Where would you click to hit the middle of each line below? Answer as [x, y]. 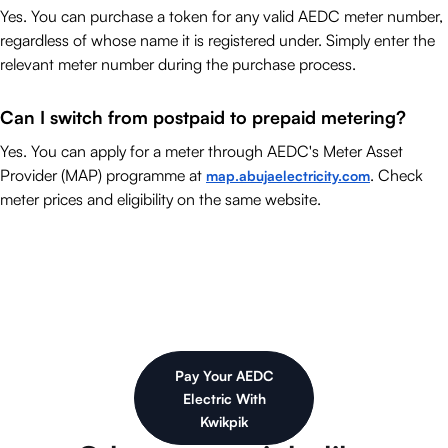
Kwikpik [224, 421]
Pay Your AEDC [224, 375]
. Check [396, 175]
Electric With [224, 398]
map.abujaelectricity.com [288, 176]
